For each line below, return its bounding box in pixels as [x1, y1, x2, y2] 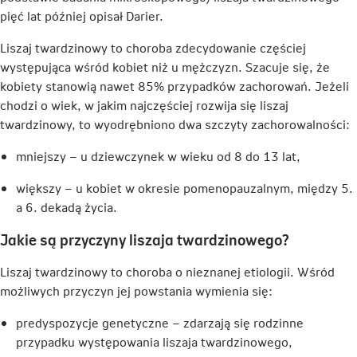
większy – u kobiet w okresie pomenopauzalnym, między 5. [16, 178, 353, 196]
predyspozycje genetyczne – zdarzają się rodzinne [16, 313, 304, 331]
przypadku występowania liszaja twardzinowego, [16, 332, 292, 350]
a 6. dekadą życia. [16, 198, 117, 215]
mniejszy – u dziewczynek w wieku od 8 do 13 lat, [16, 147, 300, 164]
